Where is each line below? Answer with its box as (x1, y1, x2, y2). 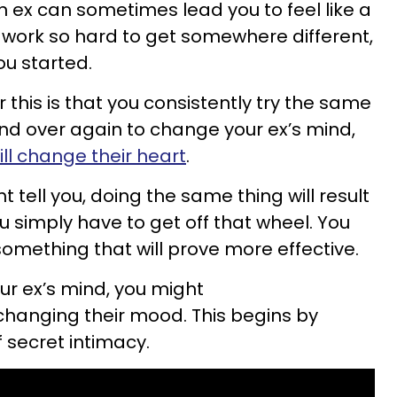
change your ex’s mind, (150, 117, 355, 142)
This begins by (191, 303, 318, 328)
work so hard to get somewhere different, (2, 24, 373, 49)
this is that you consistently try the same (11, 90, 371, 115)
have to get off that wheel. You (77, 210, 350, 235)
